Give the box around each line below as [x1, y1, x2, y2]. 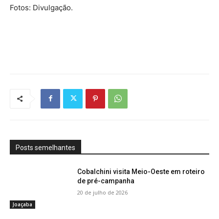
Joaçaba [13, 201, 32, 208]
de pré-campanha [77, 176, 135, 185]
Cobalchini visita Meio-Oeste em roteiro [77, 167, 205, 175]
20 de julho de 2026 [77, 188, 128, 196]
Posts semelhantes [16, 143, 75, 152]
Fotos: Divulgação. [10, 2, 73, 12]
